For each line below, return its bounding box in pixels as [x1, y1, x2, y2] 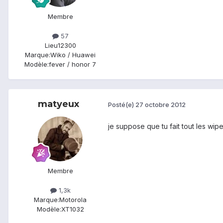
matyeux [37, 98, 79, 110]
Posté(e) [108, 101, 135, 109]
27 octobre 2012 [135, 101, 186, 109]
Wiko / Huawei [50, 50, 96, 59]
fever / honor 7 [49, 60, 96, 68]
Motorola [59, 195, 87, 204]
